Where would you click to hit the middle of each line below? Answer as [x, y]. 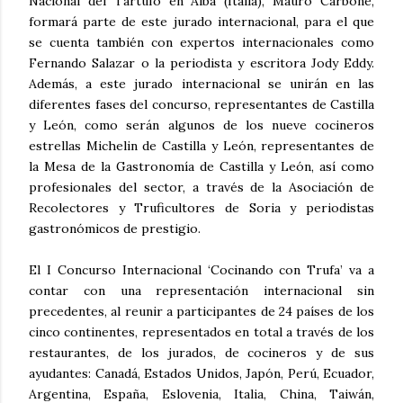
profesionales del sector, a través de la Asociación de [201, 187]
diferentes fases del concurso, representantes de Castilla [201, 104]
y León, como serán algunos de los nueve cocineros [201, 125]
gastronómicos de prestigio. [115, 228]
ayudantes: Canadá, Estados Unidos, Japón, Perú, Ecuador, [201, 373]
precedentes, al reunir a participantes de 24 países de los [201, 311]
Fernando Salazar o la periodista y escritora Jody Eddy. [201, 63]
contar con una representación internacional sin [201, 290]
